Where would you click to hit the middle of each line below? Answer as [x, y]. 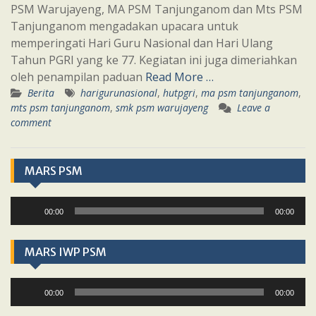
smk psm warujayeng [162, 108]
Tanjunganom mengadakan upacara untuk [124, 26]
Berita [41, 93]
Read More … [180, 77]
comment [31, 123]
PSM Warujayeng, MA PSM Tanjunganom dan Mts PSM [157, 10]
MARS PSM [54, 171]
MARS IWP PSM [66, 252]
